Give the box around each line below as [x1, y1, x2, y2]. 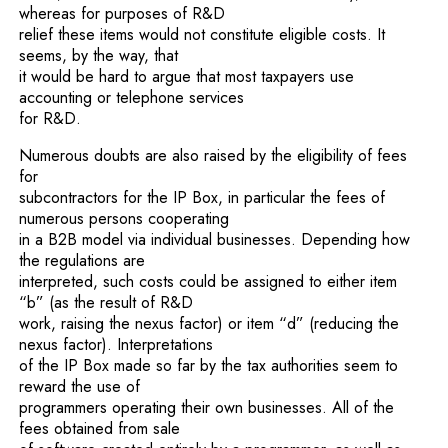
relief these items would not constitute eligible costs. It [19, 22, 386, 46]
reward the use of [19, 374, 141, 398]
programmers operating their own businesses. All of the [19, 395, 395, 419]
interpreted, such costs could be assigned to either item [19, 269, 398, 293]
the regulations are [19, 248, 146, 272]
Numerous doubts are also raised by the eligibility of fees [19, 143, 408, 167]
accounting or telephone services [19, 85, 245, 109]
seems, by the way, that [19, 43, 179, 67]
